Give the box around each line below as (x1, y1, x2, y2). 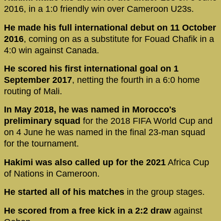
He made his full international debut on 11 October (4, 22, 216, 33)
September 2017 (4, 74, 72, 85)
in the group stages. (127, 187, 207, 197)
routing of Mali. (4, 86, 62, 96)
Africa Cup (166, 157, 209, 167)
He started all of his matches (4, 187, 127, 197)
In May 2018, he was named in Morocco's (4, 105, 176, 115)
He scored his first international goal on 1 (4, 63, 179, 74)
